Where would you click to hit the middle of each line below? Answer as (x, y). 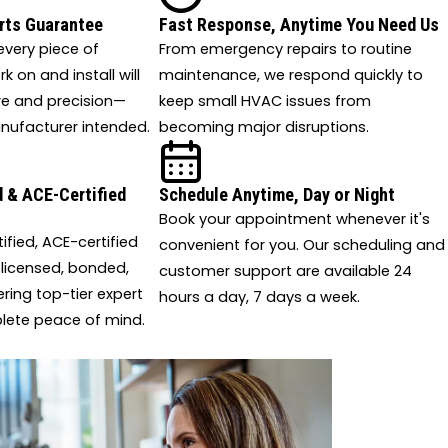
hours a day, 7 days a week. (259, 297)
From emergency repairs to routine (285, 48)
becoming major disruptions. (263, 126)
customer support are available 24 (285, 271)
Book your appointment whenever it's (294, 219)
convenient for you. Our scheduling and (301, 245)
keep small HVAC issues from (264, 100)
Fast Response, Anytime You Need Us (298, 24)
